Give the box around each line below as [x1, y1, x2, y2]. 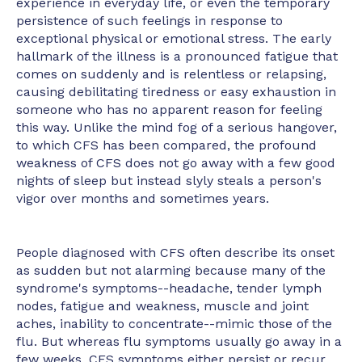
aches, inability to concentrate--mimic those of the [16, 315, 332, 331]
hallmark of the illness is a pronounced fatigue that [16, 48, 338, 65]
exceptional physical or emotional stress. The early [16, 31, 331, 47]
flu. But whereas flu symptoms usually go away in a [16, 333, 342, 349]
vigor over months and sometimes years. [16, 191, 269, 207]
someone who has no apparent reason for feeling [16, 102, 322, 118]
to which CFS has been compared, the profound [16, 137, 317, 154]
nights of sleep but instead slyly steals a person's [16, 173, 322, 189]
